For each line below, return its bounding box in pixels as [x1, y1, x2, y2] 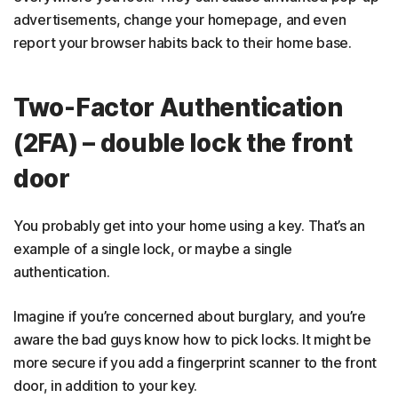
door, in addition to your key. [13, 377, 197, 394]
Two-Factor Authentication [13, 92, 343, 123]
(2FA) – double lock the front [13, 128, 353, 158]
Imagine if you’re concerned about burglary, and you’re [13, 307, 366, 325]
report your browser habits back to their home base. [13, 34, 355, 52]
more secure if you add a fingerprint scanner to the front [13, 354, 377, 371]
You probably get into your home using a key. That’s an [13, 217, 365, 235]
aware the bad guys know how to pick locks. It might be [13, 330, 371, 348]
